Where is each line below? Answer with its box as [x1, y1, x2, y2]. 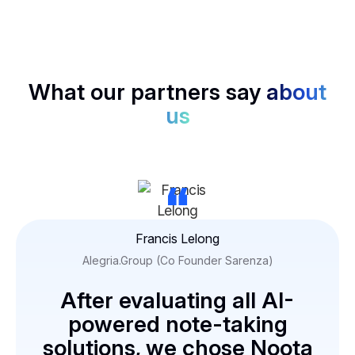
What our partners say [28, 78, 266, 106]
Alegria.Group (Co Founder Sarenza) [82, 254, 273, 268]
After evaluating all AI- [60, 287, 294, 315]
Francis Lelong [136, 231, 219, 247]
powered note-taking [67, 311, 288, 338]
